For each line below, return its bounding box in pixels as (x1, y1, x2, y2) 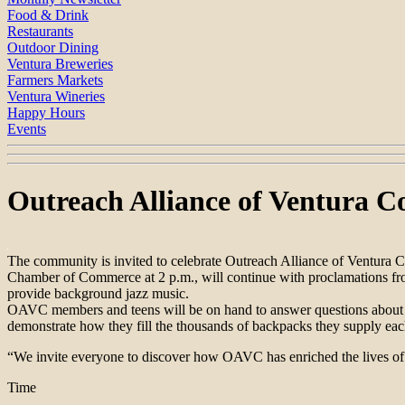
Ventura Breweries (7, 56, 113, 72)
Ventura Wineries (7, 89, 105, 105)
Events (7, 121, 46, 137)
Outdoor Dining (7, 40, 99, 56)
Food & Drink (7, 7, 89, 24)
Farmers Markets (7, 72, 103, 89)
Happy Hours (7, 105, 85, 121)
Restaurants (7, 24, 73, 40)
